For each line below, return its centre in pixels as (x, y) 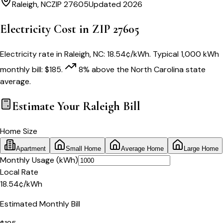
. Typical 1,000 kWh (184, 54)
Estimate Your (47, 106)
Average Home (142, 148)
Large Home (201, 148)
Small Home (83, 148)
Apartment (31, 148)
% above (99, 69)
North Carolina (157, 69)
